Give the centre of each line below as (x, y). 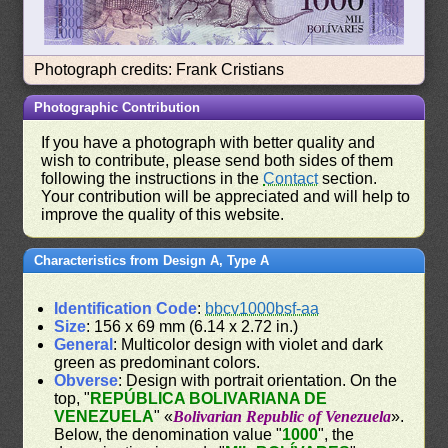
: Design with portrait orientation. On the (258, 380)
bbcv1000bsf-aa (262, 308)
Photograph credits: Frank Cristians (159, 69)
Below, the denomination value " (168, 434)
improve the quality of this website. (163, 214)
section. (348, 178)
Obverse (86, 380)
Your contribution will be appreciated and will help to (226, 196)
